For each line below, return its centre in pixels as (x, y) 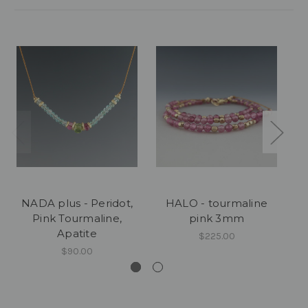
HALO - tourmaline (217, 203)
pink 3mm (217, 218)
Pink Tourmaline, (77, 218)
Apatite (77, 233)
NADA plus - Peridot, (77, 203)
